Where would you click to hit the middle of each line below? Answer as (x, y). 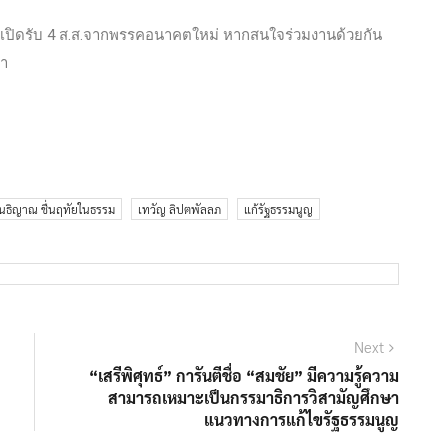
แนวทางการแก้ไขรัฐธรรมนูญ (301, 420)
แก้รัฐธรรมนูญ (278, 209)
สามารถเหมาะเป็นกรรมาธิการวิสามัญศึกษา (253, 398)
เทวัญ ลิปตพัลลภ (179, 209)
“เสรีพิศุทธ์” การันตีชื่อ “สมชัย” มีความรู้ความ (244, 376)
